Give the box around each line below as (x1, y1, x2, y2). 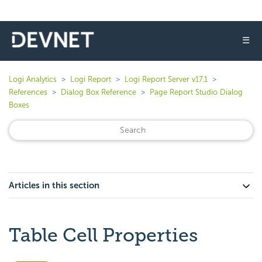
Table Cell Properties (9, 224, 198, 246)
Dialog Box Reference (61, 88, 136, 96)
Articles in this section (9, 180, 99, 191)
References (9, 88, 47, 96)
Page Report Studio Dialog (150, 88, 243, 96)
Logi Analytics (9, 75, 57, 84)
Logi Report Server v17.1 (125, 75, 208, 84)
